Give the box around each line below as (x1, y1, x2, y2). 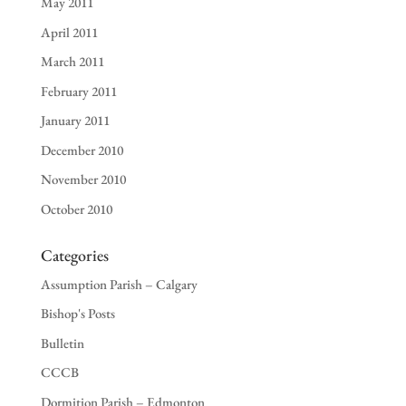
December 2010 (40, 140, 123, 159)
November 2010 (40, 170, 126, 188)
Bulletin (40, 333, 84, 352)
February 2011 (40, 82, 117, 100)
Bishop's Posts (40, 304, 115, 323)
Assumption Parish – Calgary (40, 275, 198, 293)
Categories (40, 244, 109, 266)
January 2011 (40, 111, 110, 130)
